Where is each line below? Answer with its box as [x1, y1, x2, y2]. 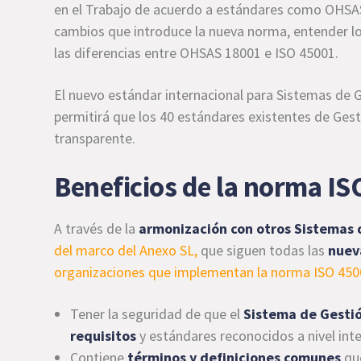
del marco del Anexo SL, [54, 241, 198, 259]
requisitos [70, 326, 137, 345]
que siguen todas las [197, 241, 329, 259]
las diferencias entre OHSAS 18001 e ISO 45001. [54, 44, 339, 62]
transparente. [54, 129, 136, 147]
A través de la [54, 219, 139, 238]
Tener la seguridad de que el [70, 305, 244, 323]
